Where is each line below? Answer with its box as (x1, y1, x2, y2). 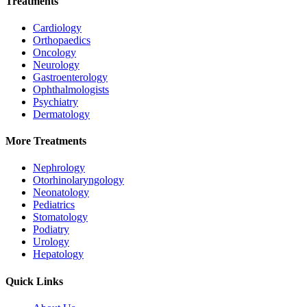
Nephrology (33, 162, 85, 174)
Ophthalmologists (33, 83, 109, 95)
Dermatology (33, 108, 90, 120)
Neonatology (33, 186, 89, 199)
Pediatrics (33, 199, 75, 211)
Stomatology (33, 211, 88, 223)
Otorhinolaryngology (33, 174, 124, 186)
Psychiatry (33, 95, 78, 108)
